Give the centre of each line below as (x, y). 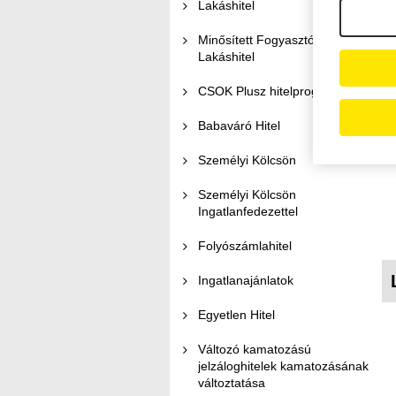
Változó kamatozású (255, 349)
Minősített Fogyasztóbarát (271, 40)
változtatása (232, 383)
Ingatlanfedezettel (248, 211)
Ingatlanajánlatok (246, 280)
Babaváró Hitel (239, 126)
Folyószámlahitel (245, 246)
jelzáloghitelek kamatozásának (283, 366)
